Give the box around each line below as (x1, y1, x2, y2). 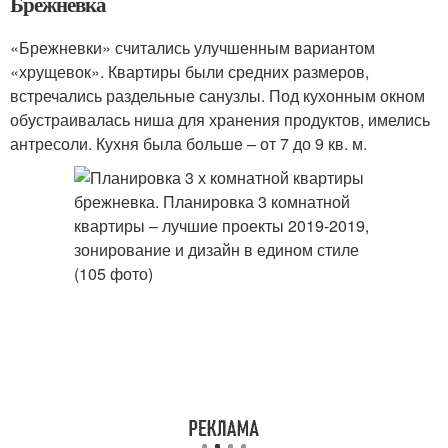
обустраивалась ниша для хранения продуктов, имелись (10, 108, 430, 131)
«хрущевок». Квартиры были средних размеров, (10, 60, 369, 83)
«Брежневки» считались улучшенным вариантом (10, 36, 375, 59)
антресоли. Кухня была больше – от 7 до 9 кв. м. (10, 132, 367, 155)
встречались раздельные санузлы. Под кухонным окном (10, 84, 425, 107)
